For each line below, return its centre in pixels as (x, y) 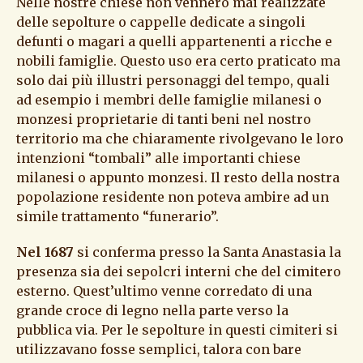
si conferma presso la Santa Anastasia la (207, 252)
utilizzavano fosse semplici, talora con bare (159, 349)
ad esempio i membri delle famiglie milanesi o (169, 99)
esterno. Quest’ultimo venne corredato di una (164, 290)
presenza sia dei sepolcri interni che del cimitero (179, 271)
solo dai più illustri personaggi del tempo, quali (173, 80)
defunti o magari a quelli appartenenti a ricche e (174, 41)
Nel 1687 (45, 252)
